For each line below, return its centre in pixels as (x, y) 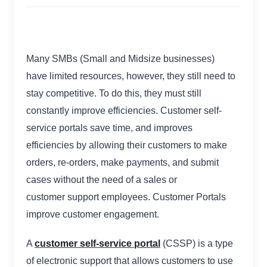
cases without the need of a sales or (102, 180)
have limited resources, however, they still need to (131, 76)
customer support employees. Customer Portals (126, 197)
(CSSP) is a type (197, 244)
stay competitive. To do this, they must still (114, 94)
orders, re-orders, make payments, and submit (122, 163)
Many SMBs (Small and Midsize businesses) (120, 59)
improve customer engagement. (93, 215)
